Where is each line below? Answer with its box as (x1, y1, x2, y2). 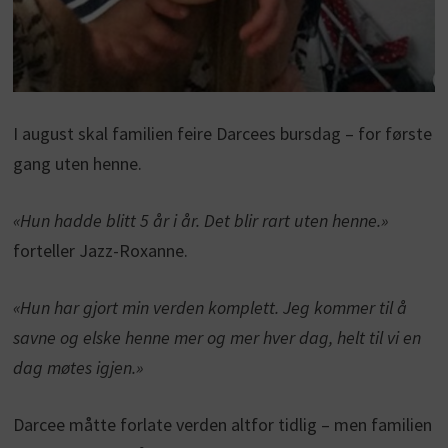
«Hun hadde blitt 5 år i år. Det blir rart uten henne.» (12, 209, 388, 233)
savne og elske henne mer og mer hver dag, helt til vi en (12, 326, 421, 350)
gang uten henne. (12, 152, 142, 176)
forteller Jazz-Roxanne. (12, 239, 188, 263)
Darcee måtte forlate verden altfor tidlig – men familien (12, 413, 432, 437)
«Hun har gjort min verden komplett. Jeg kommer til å (12, 296, 407, 320)
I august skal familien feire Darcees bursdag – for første (12, 122, 432, 146)
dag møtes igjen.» (12, 356, 143, 380)
